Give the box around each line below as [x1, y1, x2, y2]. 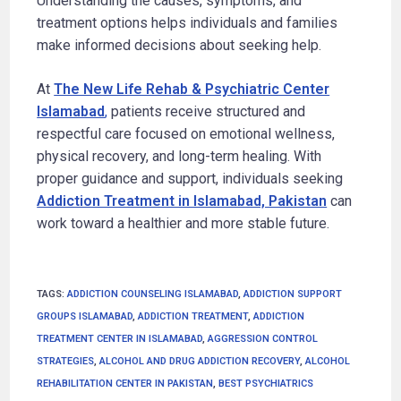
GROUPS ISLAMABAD [37, 310, 133, 322]
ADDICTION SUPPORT [243, 287, 343, 300]
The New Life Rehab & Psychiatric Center [54, 80, 330, 98]
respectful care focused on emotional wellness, [37, 124, 336, 142]
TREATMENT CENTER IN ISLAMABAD [37, 332, 203, 345]
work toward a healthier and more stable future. [37, 214, 330, 232]
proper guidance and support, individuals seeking [37, 169, 344, 187]
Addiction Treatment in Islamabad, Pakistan [37, 192, 328, 209]
